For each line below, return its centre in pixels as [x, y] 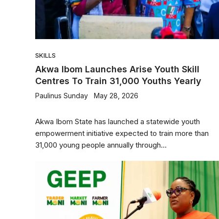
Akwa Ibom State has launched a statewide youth [118, 121]
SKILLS [45, 55]
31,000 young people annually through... [101, 145]
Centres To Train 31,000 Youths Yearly [118, 81]
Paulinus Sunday [62, 96]
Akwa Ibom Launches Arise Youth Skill [117, 69]
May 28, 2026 [116, 96]
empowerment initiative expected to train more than [122, 133]
